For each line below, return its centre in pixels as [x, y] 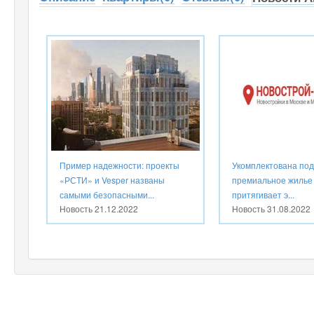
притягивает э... [263, 194]
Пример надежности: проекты [120, 165]
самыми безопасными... [107, 194]
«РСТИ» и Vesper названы [112, 179]
